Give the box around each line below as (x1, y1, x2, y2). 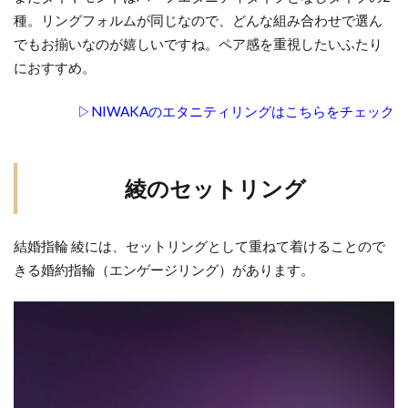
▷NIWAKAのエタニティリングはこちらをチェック (77, 103, 394, 120)
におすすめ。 (14, 59, 96, 76)
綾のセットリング (124, 175, 306, 202)
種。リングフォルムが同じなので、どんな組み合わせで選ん (14, 12, 382, 29)
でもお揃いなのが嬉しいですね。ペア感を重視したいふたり (14, 36, 382, 53)
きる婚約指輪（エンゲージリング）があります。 (14, 261, 314, 279)
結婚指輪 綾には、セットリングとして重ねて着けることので (14, 238, 385, 255)
